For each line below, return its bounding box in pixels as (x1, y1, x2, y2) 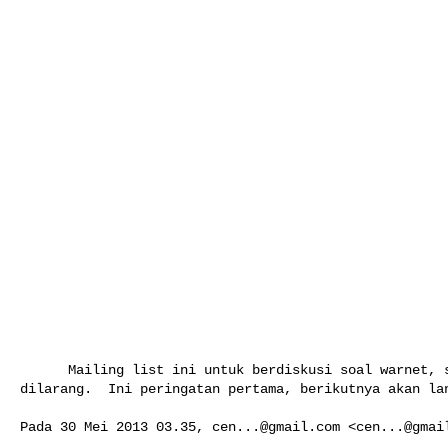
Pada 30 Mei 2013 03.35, (20, 418, 212, 435)
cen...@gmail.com (212, 418, 340, 435)
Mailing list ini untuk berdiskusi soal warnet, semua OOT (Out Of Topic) (20, 361, 68, 378)
